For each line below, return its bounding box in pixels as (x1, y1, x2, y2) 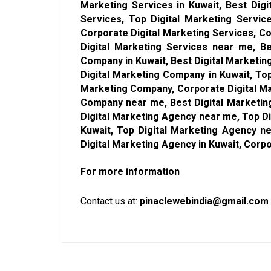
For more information (80, 165, 180, 177)
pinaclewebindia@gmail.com (140, 195, 269, 207)
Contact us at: (80, 195, 140, 207)
